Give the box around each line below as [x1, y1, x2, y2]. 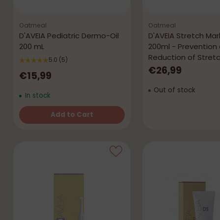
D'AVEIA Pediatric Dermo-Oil [19, 30, 119, 41]
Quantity [18, 118, 51, 129]
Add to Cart [50, 110, 93, 120]
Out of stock [152, 85, 196, 95]
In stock [23, 91, 51, 101]
